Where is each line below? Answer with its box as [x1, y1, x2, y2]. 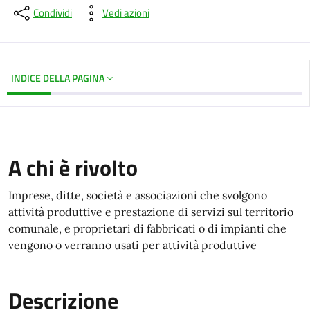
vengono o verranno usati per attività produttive [8, 238, 257, 252]
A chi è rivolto [8, 151, 138, 184]
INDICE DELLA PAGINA [11, 71, 107, 85]
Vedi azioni [102, 5, 149, 21]
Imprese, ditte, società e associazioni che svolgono [8, 188, 267, 202]
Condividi [33, 5, 72, 21]
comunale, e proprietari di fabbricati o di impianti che [8, 221, 286, 235]
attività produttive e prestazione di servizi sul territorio [8, 205, 293, 219]
